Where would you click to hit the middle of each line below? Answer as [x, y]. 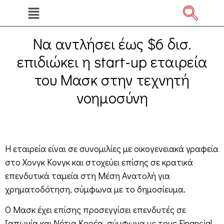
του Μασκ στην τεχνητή [112, 80]
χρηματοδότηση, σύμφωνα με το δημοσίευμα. [95, 189]
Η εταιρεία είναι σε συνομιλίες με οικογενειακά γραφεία [112, 148]
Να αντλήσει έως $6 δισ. [112, 44]
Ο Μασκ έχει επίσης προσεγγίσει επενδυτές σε [95, 210]
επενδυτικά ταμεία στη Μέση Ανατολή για [87, 175]
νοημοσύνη [112, 98]
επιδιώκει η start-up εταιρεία [112, 62]
